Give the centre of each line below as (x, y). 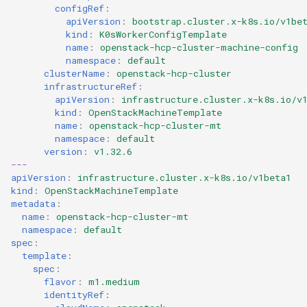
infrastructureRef (90, 86)
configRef (79, 8)
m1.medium (114, 281)
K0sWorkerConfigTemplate (163, 34)
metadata (33, 203)
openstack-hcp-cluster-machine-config (199, 47)
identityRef (74, 294)
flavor (60, 281)
